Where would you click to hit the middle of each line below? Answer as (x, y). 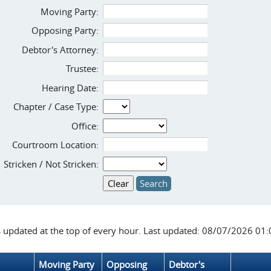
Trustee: (82, 68)
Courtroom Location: (55, 145)
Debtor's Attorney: (60, 49)
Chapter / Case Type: (56, 106)
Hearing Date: (70, 87)
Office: (85, 126)
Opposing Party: (65, 30)
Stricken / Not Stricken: (51, 164)
